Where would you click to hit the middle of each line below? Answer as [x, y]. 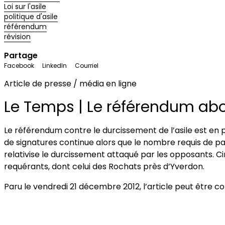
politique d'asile [31, 17]
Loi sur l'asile [25, 7]
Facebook [19, 66]
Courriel [87, 66]
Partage [21, 55]
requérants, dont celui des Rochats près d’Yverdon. [104, 166]
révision [17, 37]
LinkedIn [54, 66]
